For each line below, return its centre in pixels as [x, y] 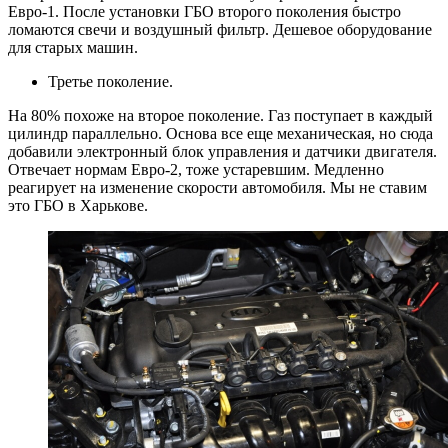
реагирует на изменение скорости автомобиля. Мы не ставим [217, 187]
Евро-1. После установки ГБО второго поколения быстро [204, 11]
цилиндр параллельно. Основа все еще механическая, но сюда [220, 133]
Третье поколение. [110, 81]
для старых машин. [73, 47]
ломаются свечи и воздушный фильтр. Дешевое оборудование [220, 29]
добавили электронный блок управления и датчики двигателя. [222, 151]
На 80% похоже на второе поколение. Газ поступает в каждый [220, 115]
